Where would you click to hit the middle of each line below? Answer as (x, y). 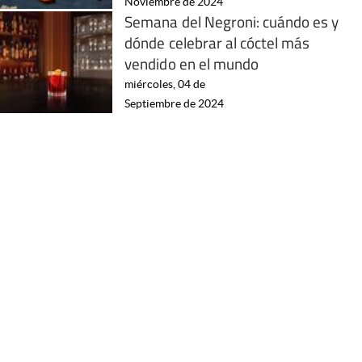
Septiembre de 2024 (175, 103)
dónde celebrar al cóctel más (217, 42)
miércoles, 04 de (165, 84)
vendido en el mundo (192, 63)
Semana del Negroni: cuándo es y (232, 21)
